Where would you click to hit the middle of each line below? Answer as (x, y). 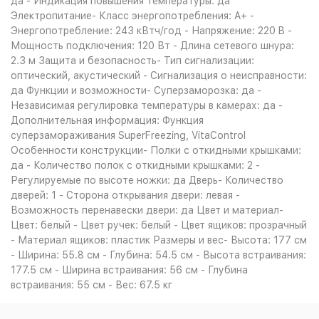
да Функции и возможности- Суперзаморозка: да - (136, 90)
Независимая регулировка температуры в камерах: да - (147, 105)
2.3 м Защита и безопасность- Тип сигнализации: (132, 61)
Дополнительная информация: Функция (107, 120)
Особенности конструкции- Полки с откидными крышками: (156, 150)
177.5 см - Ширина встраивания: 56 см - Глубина (129, 270)
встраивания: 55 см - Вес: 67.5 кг (91, 285)
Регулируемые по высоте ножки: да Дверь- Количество (147, 180)
